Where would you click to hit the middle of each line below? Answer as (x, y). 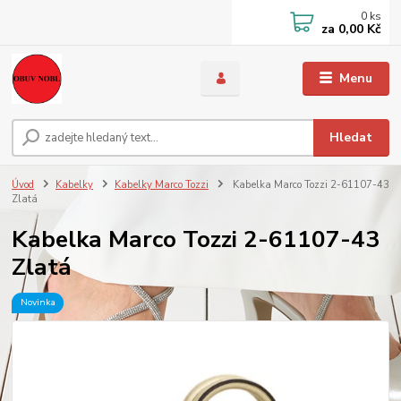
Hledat (351, 138)
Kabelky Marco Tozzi (161, 185)
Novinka (38, 303)
